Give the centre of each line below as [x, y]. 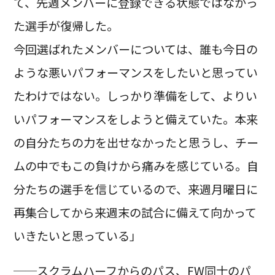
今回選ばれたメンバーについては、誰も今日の [135, 49]
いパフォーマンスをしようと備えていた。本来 [135, 119]
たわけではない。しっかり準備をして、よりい [135, 96]
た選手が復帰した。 [66, 26]
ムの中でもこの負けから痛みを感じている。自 [136, 166]
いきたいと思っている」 [77, 236]
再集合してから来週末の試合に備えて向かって [135, 213]
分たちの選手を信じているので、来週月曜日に [135, 189]
